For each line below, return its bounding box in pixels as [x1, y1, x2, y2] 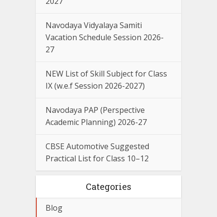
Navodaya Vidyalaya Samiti [46, 20, 142, 31]
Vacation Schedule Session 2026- [46, 32, 164, 43]
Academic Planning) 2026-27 [46, 117, 147, 128]
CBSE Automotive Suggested [46, 141, 149, 152]
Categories [86, 181, 131, 193]
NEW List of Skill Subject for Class [46, 68, 167, 79]
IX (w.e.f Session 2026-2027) [46, 80, 145, 92]
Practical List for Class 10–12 [46, 153, 149, 164]
